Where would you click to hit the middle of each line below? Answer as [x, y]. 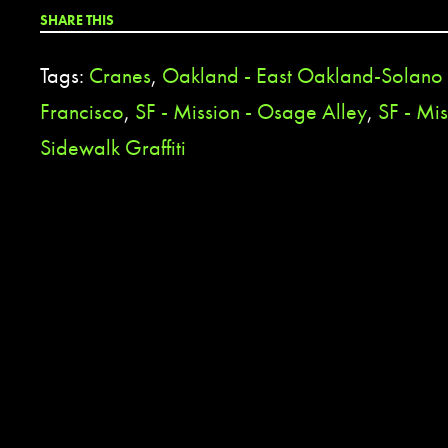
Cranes [120, 75]
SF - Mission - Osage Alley [251, 111]
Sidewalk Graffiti [113, 147]
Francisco [82, 111]
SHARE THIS [77, 19]
